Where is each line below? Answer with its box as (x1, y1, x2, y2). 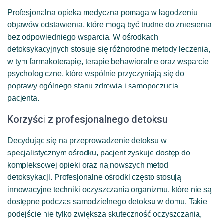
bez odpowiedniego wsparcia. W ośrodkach (7, 32, 158, 41)
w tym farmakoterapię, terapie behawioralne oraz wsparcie (7, 57, 209, 66)
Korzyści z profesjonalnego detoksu (7, 113, 168, 125)
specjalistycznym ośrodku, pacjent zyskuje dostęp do (7, 148, 190, 157)
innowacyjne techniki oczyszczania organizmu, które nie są (7, 185, 212, 194)
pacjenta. (7, 93, 39, 102)
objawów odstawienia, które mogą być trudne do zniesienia (7, 20, 212, 29)
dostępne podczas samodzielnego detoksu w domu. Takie (7, 197, 207, 206)
